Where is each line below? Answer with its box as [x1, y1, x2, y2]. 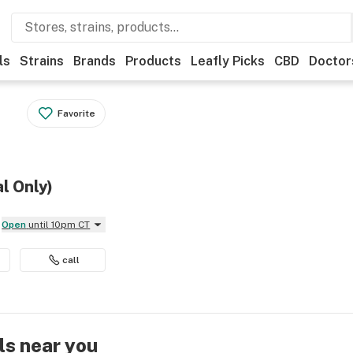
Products [125, 54, 181, 69]
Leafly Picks [191, 54, 265, 69]
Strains [20, 54, 64, 69]
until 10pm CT [28, 219, 91, 230]
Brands [73, 54, 116, 69]
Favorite [58, 108, 96, 119]
